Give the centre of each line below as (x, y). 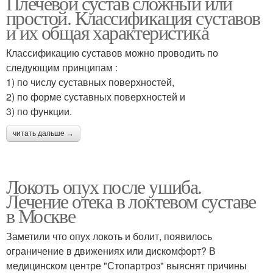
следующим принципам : (62, 68)
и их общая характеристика (107, 32)
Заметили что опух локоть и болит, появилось (109, 236)
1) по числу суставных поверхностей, (90, 82)
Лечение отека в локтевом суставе (131, 201)
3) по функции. (39, 112)
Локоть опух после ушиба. (104, 186)
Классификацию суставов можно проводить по (112, 53)
